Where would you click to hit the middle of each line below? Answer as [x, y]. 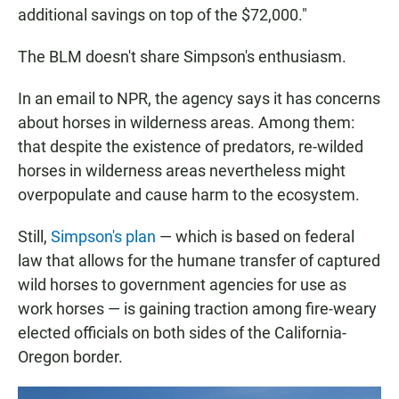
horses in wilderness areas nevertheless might [182, 171]
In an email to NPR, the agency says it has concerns [199, 99]
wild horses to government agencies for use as [182, 285]
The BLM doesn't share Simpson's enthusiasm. [182, 57]
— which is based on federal [255, 237]
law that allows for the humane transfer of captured [199, 261]
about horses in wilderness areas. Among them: [186, 123]
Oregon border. [70, 357]
